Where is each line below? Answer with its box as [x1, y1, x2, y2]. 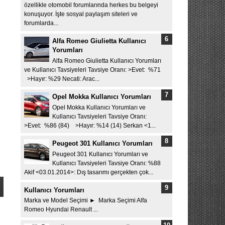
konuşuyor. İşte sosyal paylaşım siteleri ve [24, 11, 138, 18]
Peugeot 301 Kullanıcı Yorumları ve [52, 151, 148, 157]
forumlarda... [24, 20, 58, 27]
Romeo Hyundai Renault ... [24, 206, 98, 213]
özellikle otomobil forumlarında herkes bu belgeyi [24, 2, 158, 9]
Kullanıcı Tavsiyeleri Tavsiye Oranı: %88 [52, 160, 161, 166]
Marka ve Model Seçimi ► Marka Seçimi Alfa [24, 197, 147, 204]
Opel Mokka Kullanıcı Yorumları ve [52, 104, 146, 110]
